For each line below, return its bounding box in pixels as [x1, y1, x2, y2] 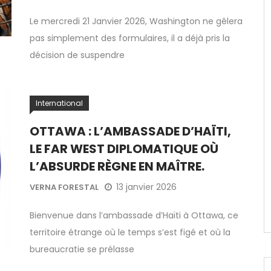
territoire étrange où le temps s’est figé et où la [30, 226, 230, 238]
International [36, 97, 83, 108]
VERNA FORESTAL [30, 181, 99, 194]
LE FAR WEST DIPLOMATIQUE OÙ [30, 140, 218, 157]
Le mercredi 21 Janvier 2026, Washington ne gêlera [30, 15, 243, 27]
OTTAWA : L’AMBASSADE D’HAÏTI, [30, 123, 231, 140]
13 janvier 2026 [116, 181, 177, 194]
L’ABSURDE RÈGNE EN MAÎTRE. [30, 158, 204, 175]
